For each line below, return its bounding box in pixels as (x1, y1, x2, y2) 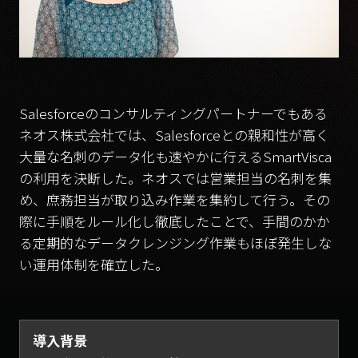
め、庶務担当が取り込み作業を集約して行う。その (19, 189, 330, 209)
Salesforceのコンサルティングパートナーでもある (19, 102, 328, 123)
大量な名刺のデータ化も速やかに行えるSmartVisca (19, 145, 332, 166)
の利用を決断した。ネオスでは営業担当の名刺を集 (19, 167, 332, 188)
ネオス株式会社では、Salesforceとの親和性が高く (19, 124, 329, 145)
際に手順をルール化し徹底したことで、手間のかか (19, 210, 330, 231)
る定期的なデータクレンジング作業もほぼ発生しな (19, 232, 332, 253)
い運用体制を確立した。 (19, 253, 169, 274)
